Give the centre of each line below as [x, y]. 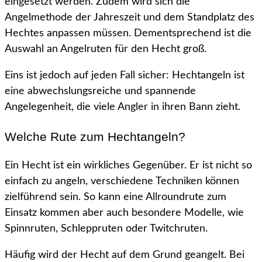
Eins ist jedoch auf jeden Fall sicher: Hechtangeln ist [125, 76]
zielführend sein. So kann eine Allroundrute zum [116, 197]
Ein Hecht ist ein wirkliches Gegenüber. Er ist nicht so [128, 166]
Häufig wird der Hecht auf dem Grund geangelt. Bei [125, 255]
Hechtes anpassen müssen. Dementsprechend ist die [128, 34]
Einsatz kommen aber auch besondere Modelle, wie [124, 213]
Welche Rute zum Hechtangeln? [95, 137]
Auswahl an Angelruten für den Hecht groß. [106, 49]
